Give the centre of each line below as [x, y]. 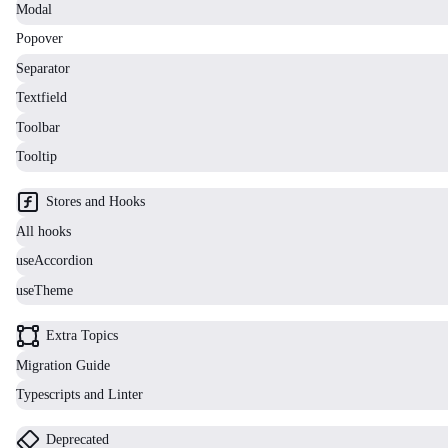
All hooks [43, 231]
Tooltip [36, 156]
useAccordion [54, 261]
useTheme [44, 290]
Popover [39, 39]
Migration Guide [63, 365]
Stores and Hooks [95, 202]
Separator [43, 68]
